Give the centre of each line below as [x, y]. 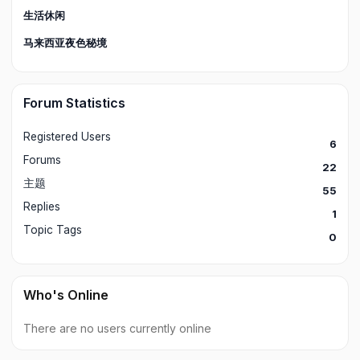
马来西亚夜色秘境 [65, 43]
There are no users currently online [117, 329]
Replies [42, 207]
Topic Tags [53, 230]
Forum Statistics [74, 103]
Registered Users [67, 137]
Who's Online [66, 295]
